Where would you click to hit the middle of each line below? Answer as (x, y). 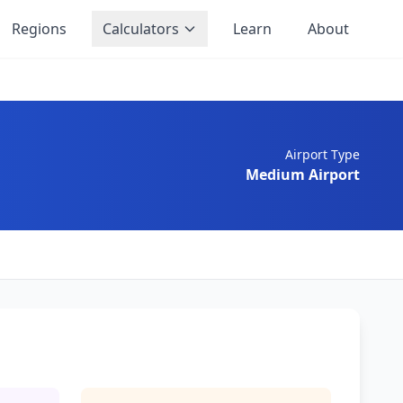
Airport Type (322, 154)
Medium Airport (303, 175)
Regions (39, 29)
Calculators (141, 29)
